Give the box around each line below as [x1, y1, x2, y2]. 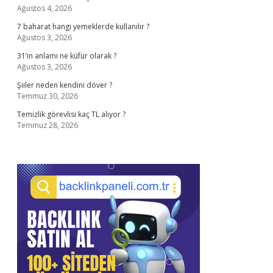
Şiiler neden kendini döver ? [17, 80, 112, 90]
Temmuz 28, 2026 [17, 120, 78, 130]
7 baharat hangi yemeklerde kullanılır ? [17, 21, 149, 32]
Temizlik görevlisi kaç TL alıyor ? [17, 109, 126, 119]
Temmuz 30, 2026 [17, 91, 78, 101]
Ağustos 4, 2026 [17, 3, 72, 13]
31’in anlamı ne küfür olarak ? [17, 51, 116, 61]
